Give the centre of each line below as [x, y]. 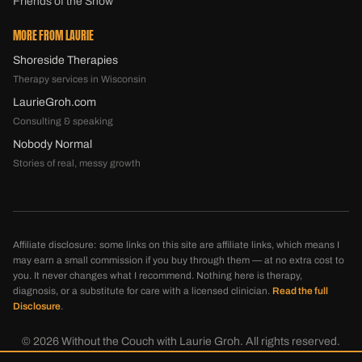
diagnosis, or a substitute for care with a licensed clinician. [141, 290]
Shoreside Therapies [65, 60]
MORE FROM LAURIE [53, 36]
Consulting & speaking [63, 121]
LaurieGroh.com [55, 102]
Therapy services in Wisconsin [80, 79]
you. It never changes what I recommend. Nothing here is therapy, [158, 275]
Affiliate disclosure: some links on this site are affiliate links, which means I [176, 244]
